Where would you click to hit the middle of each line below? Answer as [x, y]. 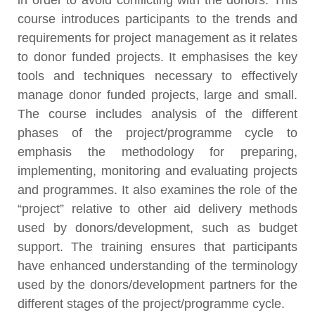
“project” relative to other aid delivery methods [157, 209]
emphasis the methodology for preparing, [157, 152]
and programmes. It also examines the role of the [157, 190]
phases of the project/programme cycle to [157, 133]
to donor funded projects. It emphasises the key [157, 57]
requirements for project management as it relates [157, 38]
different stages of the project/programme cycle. [151, 304]
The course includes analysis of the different [157, 114]
